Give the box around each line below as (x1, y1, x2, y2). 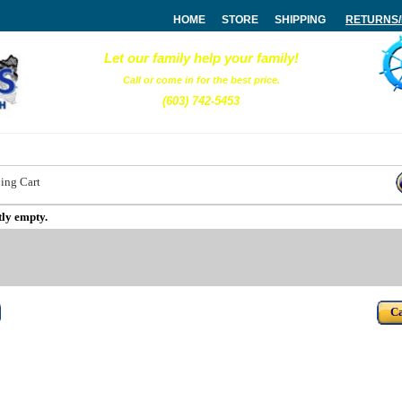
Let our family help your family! (103, 50, 299, 66)
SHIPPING (275, 13, 326, 26)
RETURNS (345, 13, 398, 26)
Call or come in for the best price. (122, 74, 280, 85)
